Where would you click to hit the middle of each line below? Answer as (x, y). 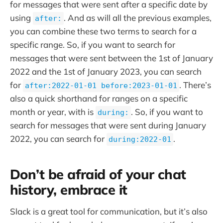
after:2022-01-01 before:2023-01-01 (101, 85)
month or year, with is (53, 111)
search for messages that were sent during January (108, 125)
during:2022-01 (140, 139)
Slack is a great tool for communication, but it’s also (109, 211)
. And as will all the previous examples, (138, 17)
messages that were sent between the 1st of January (111, 58)
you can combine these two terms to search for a (103, 31)
